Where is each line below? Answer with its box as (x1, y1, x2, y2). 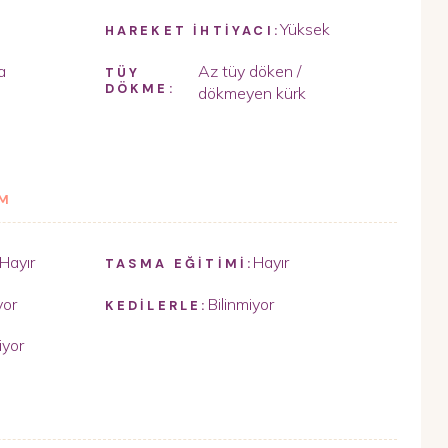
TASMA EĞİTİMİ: (104, 254, 254, 272)
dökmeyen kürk (197, 82, 306, 103)
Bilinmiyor (207, 293, 274, 314)
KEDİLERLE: (104, 296, 208, 314)
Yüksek (279, 18, 330, 39)
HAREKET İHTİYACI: (104, 21, 280, 39)
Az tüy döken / (197, 60, 301, 81)
